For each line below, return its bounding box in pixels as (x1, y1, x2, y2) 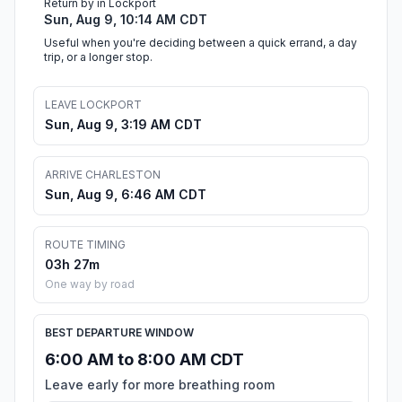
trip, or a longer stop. (44, 50, 153, 65)
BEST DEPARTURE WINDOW (45, 326, 194, 340)
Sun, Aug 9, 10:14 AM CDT (44, 12, 207, 28)
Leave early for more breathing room (45, 377, 275, 393)
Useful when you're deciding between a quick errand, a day (44, 36, 357, 50)
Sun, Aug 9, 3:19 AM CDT (45, 117, 202, 133)
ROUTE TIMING (45, 238, 126, 252)
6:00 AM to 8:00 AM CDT (45, 350, 244, 370)
